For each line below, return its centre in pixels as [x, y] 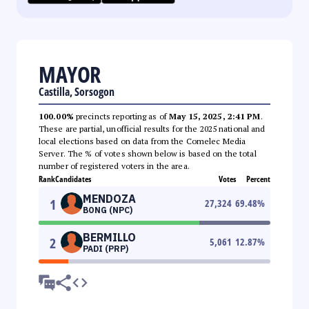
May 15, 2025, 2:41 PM [215, 116]
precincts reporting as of [121, 116]
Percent [258, 179]
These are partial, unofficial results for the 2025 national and [152, 128]
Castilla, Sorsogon [77, 91]
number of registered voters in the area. [114, 166]
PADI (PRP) [106, 248]
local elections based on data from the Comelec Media [142, 141]
